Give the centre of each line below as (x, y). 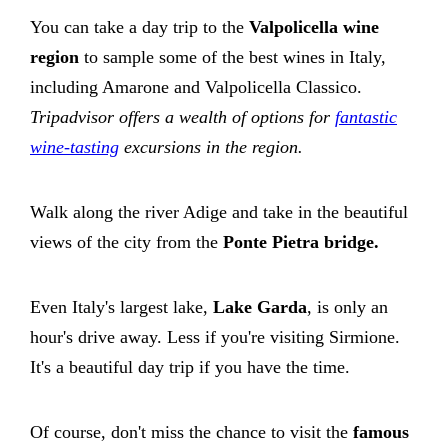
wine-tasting (74, 146)
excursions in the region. (211, 146)
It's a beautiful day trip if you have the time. (190, 366)
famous (381, 431)
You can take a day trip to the (139, 26)
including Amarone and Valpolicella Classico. (196, 86)
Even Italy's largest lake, (121, 306)
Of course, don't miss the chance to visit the (191, 431)
